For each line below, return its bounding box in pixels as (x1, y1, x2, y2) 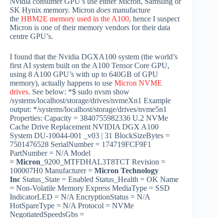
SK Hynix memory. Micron (10, 6, 96, 15)
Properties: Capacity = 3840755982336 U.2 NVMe (10, 114, 168, 123)
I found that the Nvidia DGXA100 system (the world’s (10, 53, 178, 61)
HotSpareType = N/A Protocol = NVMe (10, 201, 134, 210)
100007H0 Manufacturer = (10, 166, 94, 175)
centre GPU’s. (10, 32, 53, 41)
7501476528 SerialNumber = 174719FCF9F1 (10, 140, 151, 149)
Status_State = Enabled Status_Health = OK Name (20, 175, 179, 184)
